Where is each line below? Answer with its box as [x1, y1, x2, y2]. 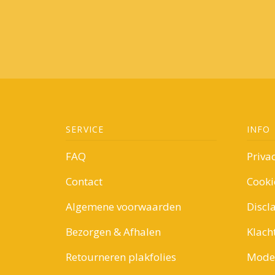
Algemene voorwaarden [65, 199, 181, 214]
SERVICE [65, 123, 104, 135]
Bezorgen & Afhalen [65, 224, 161, 239]
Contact [65, 174, 103, 188]
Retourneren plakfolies [65, 249, 176, 264]
